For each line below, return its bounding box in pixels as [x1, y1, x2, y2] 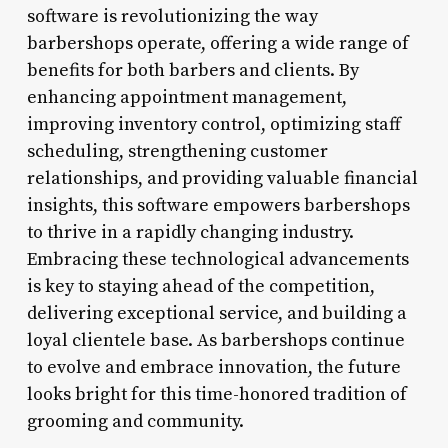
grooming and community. [26, 409, 244, 433]
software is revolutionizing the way [26, 4, 318, 28]
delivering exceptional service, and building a [26, 301, 407, 325]
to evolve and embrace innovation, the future [26, 355, 401, 379]
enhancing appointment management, [26, 85, 347, 109]
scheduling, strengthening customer [26, 139, 328, 163]
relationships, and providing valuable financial [26, 166, 418, 190]
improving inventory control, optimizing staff [26, 112, 401, 136]
